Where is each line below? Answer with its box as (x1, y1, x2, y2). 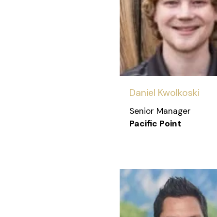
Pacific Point (129, 118, 181, 129)
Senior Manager (129, 105, 191, 116)
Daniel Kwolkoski (129, 86, 200, 99)
